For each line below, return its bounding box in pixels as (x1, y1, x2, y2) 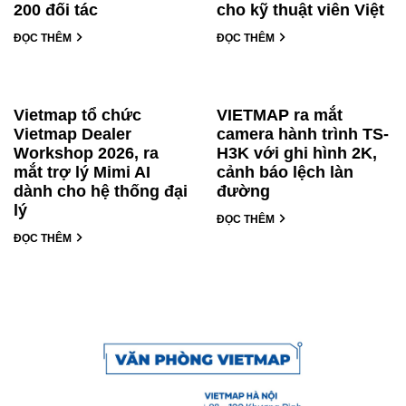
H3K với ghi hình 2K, (217, 143, 377, 162)
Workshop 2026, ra (14, 143, 159, 162)
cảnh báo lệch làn (217, 162, 353, 181)
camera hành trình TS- (217, 124, 389, 143)
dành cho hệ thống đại (14, 181, 188, 200)
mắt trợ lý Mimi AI (14, 162, 150, 181)
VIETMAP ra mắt (217, 105, 343, 124)
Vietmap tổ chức (14, 105, 141, 124)
